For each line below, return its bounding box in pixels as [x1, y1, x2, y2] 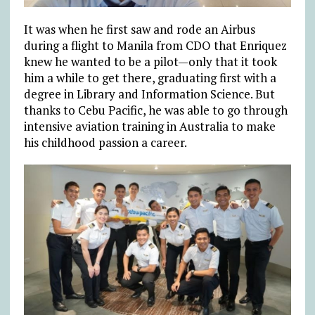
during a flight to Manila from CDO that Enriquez [23, 37, 287, 53]
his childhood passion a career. [23, 134, 187, 150]
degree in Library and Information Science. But [23, 85, 275, 102]
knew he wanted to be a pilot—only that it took [23, 53, 277, 70]
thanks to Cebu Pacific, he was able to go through [23, 101, 288, 118]
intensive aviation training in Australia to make [23, 117, 276, 134]
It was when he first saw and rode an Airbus [23, 20, 255, 37]
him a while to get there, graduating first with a [23, 69, 276, 86]
